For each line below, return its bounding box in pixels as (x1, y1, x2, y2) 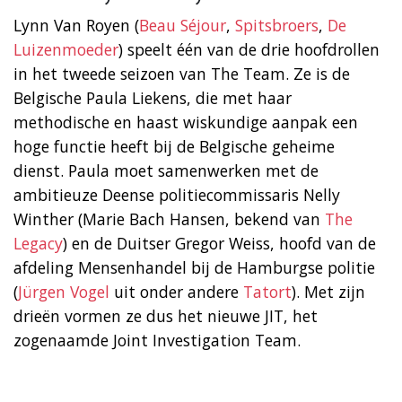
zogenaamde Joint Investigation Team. (13, 328, 301, 351)
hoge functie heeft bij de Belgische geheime (13, 135, 335, 157)
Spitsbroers (235, 13, 319, 36)
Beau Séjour (139, 13, 226, 36)
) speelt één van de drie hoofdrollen (118, 38, 380, 60)
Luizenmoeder (13, 38, 118, 60)
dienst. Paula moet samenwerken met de (13, 159, 319, 181)
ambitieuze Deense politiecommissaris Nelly (13, 183, 340, 205)
